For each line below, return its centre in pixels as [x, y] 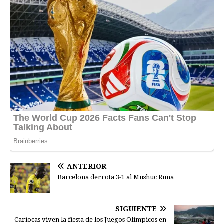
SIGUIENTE [136, 209]
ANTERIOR [87, 166]
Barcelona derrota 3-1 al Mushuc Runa [116, 177]
